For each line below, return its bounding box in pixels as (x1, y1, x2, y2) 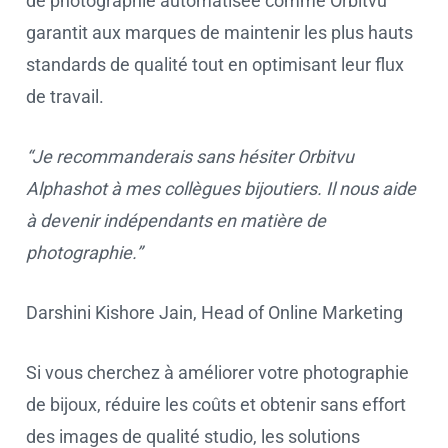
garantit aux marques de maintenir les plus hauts (26, 22, 413, 43)
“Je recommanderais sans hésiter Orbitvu (26, 146, 354, 167)
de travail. (26, 86, 104, 107)
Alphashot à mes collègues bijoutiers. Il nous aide (26, 178, 416, 199)
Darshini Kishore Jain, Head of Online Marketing (26, 302, 403, 323)
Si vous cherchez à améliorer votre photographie (26, 362, 409, 383)
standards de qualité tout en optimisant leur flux (26, 54, 404, 75)
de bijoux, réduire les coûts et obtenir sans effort (26, 394, 406, 415)
